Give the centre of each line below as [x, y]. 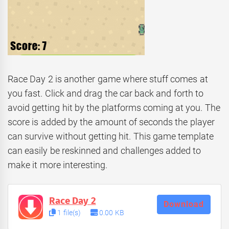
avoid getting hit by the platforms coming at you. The [114, 108]
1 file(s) [69, 213]
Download [184, 204]
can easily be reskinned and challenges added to [105, 151]
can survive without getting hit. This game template [111, 136]
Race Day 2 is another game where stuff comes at [108, 79]
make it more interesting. [58, 165]
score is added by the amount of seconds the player [111, 122]
